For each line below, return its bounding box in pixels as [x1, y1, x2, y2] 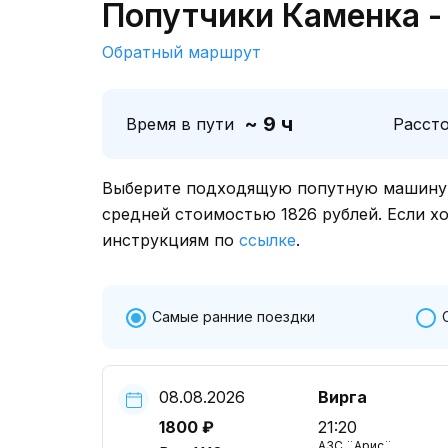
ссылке [239, 230, 296, 250]
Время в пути [126, 114, 234, 134]
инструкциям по [102, 230, 239, 250]
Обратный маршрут [102, 42, 261, 62]
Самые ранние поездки [152, 308, 315, 325]
